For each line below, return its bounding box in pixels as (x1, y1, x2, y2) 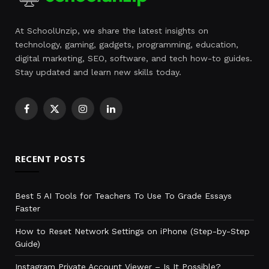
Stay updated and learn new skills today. (15, 67, 181, 77)
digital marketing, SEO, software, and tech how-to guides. (15, 53, 252, 64)
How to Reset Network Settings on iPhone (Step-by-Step (15, 226, 250, 237)
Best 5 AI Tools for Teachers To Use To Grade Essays (15, 191, 232, 201)
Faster (15, 204, 40, 214)
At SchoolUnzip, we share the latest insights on (15, 26, 208, 36)
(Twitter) (53, 121, 88, 131)
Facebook (25, 109, 65, 119)
